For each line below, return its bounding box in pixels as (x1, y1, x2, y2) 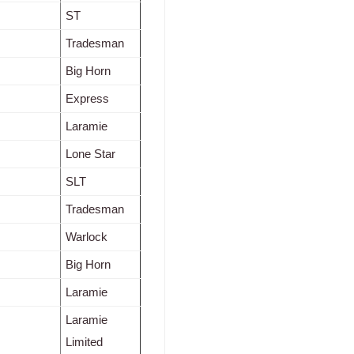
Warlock (66, 230, 107, 244)
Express (66, 92, 109, 106)
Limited (66, 335, 103, 349)
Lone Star (66, 147, 115, 161)
